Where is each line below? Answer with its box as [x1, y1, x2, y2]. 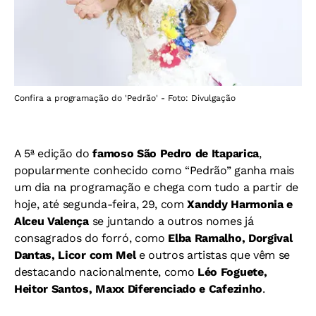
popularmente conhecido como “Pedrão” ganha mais [14, 163, 294, 177]
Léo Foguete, [194, 265, 267, 279]
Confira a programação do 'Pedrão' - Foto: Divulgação [14, 92, 236, 103]
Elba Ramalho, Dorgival [168, 231, 293, 245]
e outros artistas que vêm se [138, 248, 291, 262]
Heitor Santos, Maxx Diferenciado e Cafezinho [14, 281, 262, 296]
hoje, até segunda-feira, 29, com [14, 197, 188, 211]
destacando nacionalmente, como [14, 265, 195, 279]
